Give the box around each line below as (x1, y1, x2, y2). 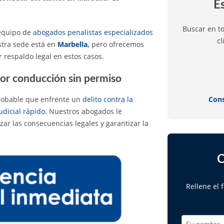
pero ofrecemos (89, 39, 144, 49)
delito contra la (82, 94, 133, 104)
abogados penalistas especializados (33, 27, 153, 37)
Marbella (57, 39, 87, 49)
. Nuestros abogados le (45, 106, 122, 116)
